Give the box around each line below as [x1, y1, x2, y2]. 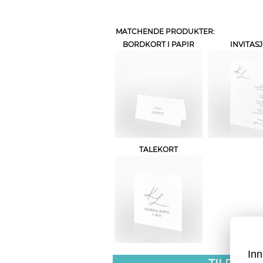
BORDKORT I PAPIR [123, 40, 194, 49]
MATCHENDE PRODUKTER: [116, 27, 215, 36]
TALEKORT [139, 145, 178, 154]
